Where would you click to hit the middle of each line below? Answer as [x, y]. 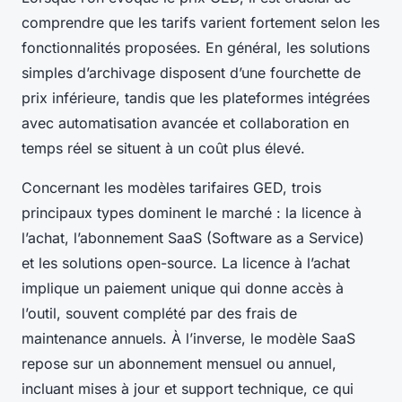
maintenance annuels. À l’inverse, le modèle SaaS [188, 339]
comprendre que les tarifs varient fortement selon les [201, 23]
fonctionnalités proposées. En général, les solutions [196, 48]
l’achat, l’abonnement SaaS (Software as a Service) [193, 238]
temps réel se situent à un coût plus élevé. [163, 149]
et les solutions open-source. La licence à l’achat [186, 263]
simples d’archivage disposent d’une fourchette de [191, 73]
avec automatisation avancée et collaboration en [185, 123]
